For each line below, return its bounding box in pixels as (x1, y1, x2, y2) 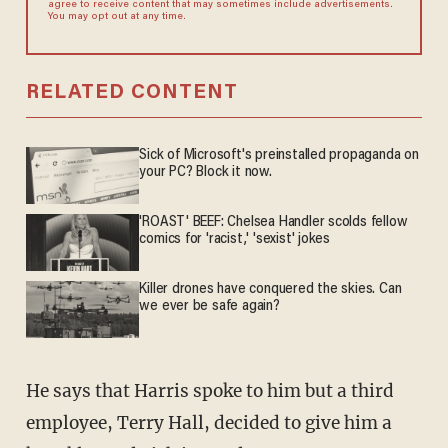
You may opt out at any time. (47, 12, 186, 23)
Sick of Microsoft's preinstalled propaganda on (139, 148, 419, 164)
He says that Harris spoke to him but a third (25, 379, 40, 402)
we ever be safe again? (139, 299, 280, 315)
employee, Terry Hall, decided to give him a (25, 411, 392, 434)
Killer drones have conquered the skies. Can (139, 282, 402, 298)
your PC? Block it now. (139, 165, 272, 181)
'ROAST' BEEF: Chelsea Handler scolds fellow (139, 215, 408, 231)
